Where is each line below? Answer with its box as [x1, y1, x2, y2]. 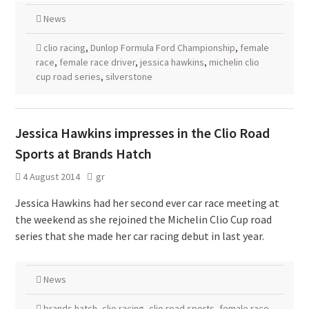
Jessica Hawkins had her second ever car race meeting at [14, 196, 279, 210]
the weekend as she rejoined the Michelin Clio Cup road [14, 212, 272, 226]
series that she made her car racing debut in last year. [14, 229, 264, 243]
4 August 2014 [22, 170, 80, 183]
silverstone [105, 70, 152, 83]
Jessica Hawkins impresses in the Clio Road [14, 124, 270, 141]
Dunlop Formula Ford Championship [90, 41, 235, 54]
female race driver [59, 56, 135, 68]
